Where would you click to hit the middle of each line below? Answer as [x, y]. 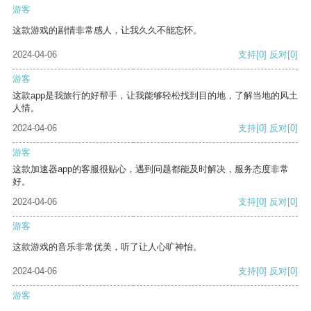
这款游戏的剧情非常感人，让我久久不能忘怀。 [107, 31]
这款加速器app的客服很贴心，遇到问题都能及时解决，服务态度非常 [151, 169]
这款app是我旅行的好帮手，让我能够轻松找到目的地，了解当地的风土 [155, 96]
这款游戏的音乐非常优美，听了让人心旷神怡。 [107, 247]
